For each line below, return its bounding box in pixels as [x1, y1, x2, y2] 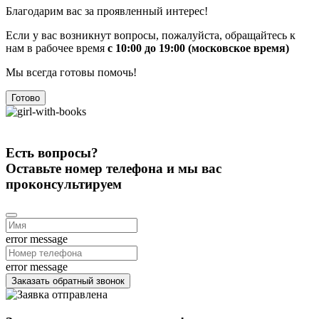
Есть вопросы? [6, 145, 98, 160]
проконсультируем [6, 176, 122, 192]
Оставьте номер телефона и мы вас [6, 160, 221, 176]
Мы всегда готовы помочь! [6, 66, 137, 78]
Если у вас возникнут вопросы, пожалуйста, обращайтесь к [6, 28, 296, 41]
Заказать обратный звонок [11, 276, 125, 287]
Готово [11, 92, 40, 103]
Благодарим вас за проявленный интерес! [6, 4, 208, 17]
